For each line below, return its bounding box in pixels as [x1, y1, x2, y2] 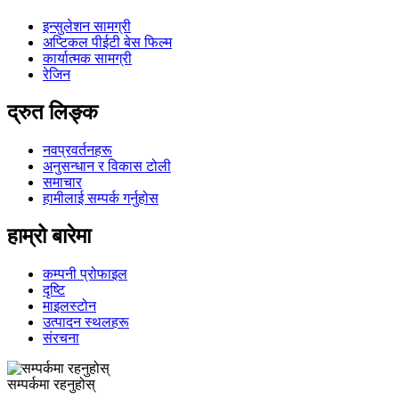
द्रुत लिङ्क [7, 101, 98, 125]
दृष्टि [43, 282, 65, 298]
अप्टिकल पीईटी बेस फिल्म [43, 35, 172, 51]
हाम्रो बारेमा [7, 224, 91, 248]
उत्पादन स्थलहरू [43, 314, 129, 330]
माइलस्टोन [43, 298, 96, 314]
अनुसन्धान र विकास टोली [43, 159, 171, 175]
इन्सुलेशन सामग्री [43, 19, 131, 35]
